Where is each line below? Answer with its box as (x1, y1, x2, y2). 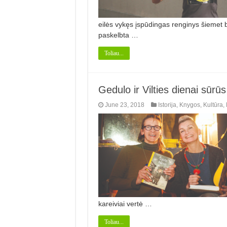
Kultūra (203, 101, 223, 108)
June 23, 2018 (104, 101, 144, 108)
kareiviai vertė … (98, 199, 152, 208)
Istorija (158, 101, 176, 108)
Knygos (179, 101, 200, 108)
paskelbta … (98, 30, 138, 39)
